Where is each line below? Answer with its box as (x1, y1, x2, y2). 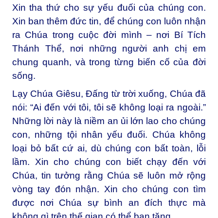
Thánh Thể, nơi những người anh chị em (12, 43, 206, 54)
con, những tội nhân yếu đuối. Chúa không (12, 129, 206, 140)
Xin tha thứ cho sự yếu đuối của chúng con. (12, 2, 206, 13)
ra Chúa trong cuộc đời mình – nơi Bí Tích (12, 29, 206, 40)
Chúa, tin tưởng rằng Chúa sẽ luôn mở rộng (12, 170, 206, 181)
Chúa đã (169, 89, 206, 99)
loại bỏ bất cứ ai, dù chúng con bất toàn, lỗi (12, 143, 206, 154)
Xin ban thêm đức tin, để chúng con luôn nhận (12, 16, 206, 26)
